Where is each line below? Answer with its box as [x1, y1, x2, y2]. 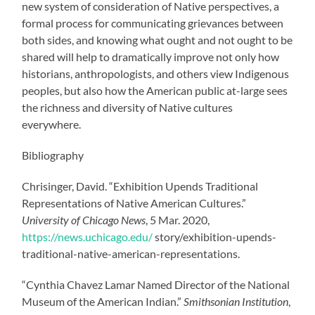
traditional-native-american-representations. [22, 246, 240, 260]
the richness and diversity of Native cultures [22, 100, 233, 114]
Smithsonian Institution [184, 294, 289, 308]
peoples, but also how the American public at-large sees [22, 83, 288, 97]
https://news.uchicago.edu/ [22, 229, 153, 243]
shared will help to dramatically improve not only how [22, 49, 280, 63]
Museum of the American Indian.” [22, 294, 184, 308]
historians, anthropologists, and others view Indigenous [22, 66, 290, 80]
